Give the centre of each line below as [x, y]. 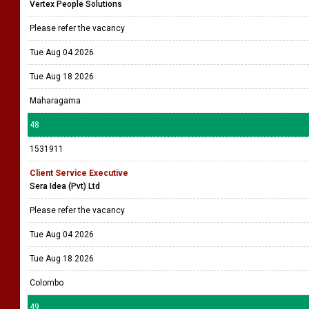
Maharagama [55, 101]
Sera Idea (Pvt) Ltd [65, 186]
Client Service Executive [79, 173]
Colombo [47, 283]
